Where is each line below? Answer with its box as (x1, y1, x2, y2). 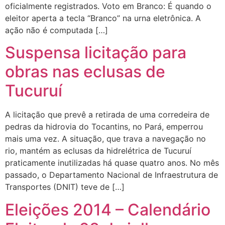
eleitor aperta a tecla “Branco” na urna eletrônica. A (5, 13, 201, 23)
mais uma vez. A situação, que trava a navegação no (5, 134, 206, 144)
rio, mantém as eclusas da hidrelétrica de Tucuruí (5, 146, 191, 156)
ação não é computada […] (5, 25, 108, 35)
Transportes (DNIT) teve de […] (5, 182, 125, 192)
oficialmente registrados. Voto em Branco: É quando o (5, 1, 211, 11)
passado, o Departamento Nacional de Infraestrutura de (5, 170, 218, 180)
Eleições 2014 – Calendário (5, 199, 210, 219)
